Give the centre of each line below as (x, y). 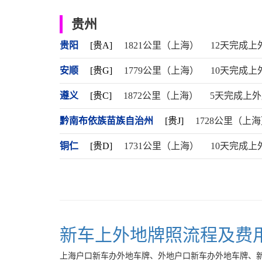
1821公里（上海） (161, 45)
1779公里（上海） (161, 70)
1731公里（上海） (161, 146)
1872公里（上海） (161, 96)
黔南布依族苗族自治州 (106, 121)
